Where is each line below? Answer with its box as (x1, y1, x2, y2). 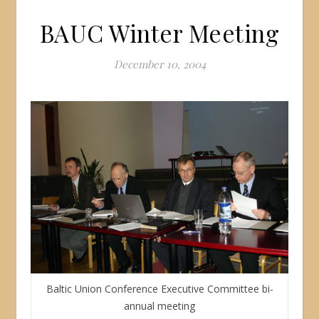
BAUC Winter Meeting (39, 17, 280, 48)
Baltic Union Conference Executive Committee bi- (46, 281, 273, 296)
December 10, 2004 (113, 57, 206, 71)
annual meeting (124, 298, 195, 313)
